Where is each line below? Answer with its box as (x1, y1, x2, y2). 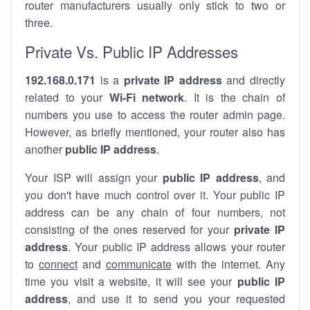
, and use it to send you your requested (68, 291, 285, 307)
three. (25, 15, 53, 30)
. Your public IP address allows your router (68, 239, 285, 255)
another (25, 141, 65, 157)
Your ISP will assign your (25, 170, 163, 185)
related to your (25, 89, 109, 105)
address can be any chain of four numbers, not (25, 204, 285, 220)
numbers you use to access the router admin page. (25, 107, 285, 122)
